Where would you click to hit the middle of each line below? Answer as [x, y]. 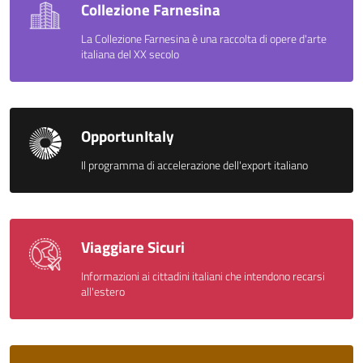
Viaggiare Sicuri [133, 246]
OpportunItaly [128, 135]
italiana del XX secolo [130, 54]
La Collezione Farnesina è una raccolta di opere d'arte [204, 38]
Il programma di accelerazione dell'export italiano [194, 165]
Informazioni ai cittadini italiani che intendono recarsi [203, 276]
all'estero [103, 291]
